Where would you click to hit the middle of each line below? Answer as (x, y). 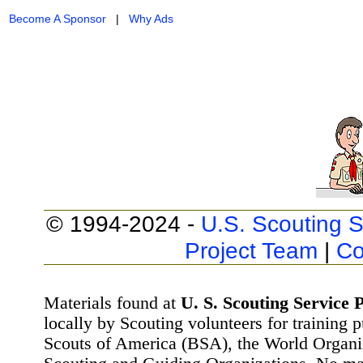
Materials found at (112, 303)
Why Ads (151, 19)
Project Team (251, 250)
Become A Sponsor (58, 19)
